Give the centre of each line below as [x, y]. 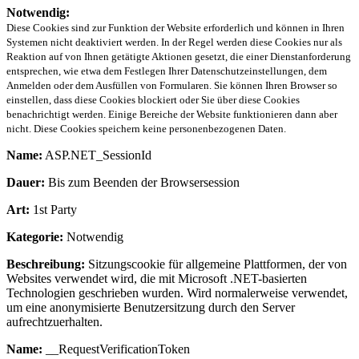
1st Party [53, 210]
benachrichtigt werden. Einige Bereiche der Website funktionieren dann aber [172, 115]
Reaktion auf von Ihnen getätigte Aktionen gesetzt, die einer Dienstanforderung [179, 57]
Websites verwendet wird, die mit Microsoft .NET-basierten [157, 279]
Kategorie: [35, 237]
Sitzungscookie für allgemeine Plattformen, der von [216, 264]
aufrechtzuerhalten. [54, 322]
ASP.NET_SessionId [97, 155]
